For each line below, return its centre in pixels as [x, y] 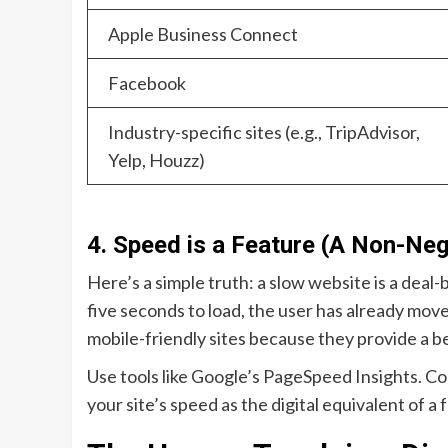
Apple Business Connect [203, 34]
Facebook [147, 83]
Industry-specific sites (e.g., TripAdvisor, [264, 132]
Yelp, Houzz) [156, 160]
